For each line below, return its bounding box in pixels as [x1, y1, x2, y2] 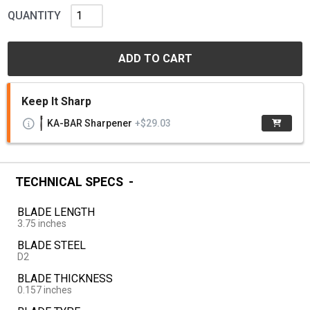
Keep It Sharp [21, 94, 91, 108]
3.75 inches [17, 218, 66, 230]
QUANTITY [8, 8, 61, 22]
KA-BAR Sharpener [47, 117, 132, 129]
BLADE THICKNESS [17, 272, 113, 286]
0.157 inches [17, 284, 72, 296]
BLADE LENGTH [17, 206, 95, 219]
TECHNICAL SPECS [15, 174, 123, 189]
